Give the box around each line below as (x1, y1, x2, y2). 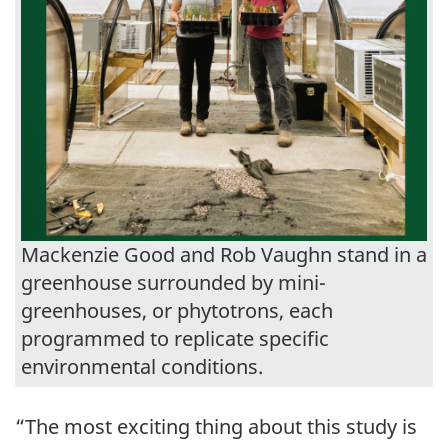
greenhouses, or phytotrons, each (21, 296, 333, 324)
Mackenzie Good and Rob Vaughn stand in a (21, 240, 427, 268)
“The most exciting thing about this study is (15, 412, 417, 440)
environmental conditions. (21, 352, 263, 380)
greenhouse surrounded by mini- (21, 268, 326, 296)
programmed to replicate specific (21, 324, 329, 352)
